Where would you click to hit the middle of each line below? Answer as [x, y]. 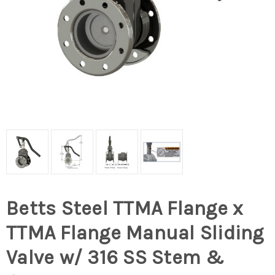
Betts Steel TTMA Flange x [125, 209]
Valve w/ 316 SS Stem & [115, 258]
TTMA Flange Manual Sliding [135, 233]
